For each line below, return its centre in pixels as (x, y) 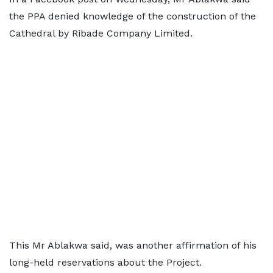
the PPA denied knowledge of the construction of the (133, 16)
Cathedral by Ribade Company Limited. (101, 33)
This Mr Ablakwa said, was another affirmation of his (133, 245)
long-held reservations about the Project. (105, 262)
